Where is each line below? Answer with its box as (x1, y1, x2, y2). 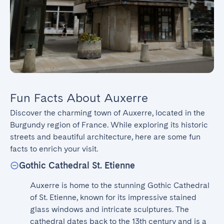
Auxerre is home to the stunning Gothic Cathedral (30, 180, 209, 190)
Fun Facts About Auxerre (10, 90, 148, 105)
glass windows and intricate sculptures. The (30, 204, 189, 214)
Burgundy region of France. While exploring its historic (10, 120, 208, 129)
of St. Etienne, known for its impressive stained (30, 192, 196, 202)
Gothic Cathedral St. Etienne (19, 160, 135, 170)
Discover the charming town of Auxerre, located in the (10, 108, 205, 117)
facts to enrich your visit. (10, 144, 98, 153)
